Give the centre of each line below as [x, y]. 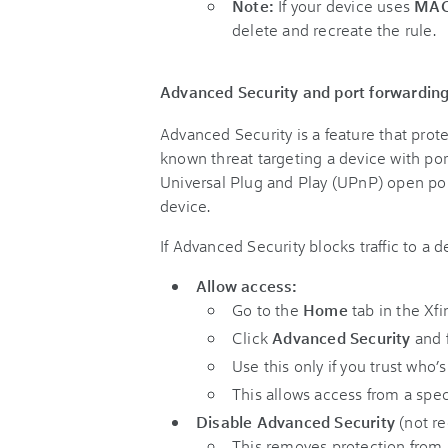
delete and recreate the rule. [334, 29]
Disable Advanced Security [295, 421]
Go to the [267, 309]
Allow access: [247, 285]
